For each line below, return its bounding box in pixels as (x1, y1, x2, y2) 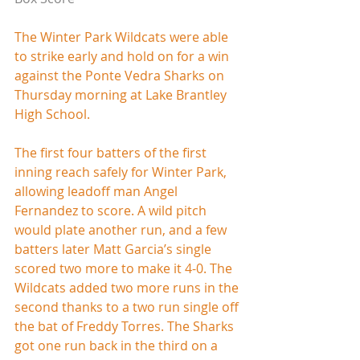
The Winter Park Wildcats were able (14, 27, 231, 46)
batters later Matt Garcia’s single (14, 239, 215, 258)
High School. (14, 104, 90, 123)
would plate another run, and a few (14, 220, 230, 239)
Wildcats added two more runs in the (14, 278, 242, 297)
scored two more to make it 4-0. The (14, 259, 235, 277)
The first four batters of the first (14, 143, 210, 162)
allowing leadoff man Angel (14, 182, 181, 200)
